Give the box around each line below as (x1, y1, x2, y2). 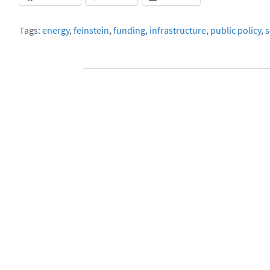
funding (113, 24, 145, 36)
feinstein (74, 24, 109, 36)
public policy (210, 24, 261, 36)
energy (42, 24, 69, 36)
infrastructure (149, 24, 206, 36)
